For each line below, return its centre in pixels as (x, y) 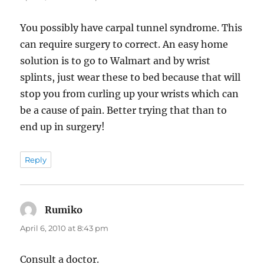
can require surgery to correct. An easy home (124, 44)
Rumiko (64, 210)
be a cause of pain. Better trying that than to (124, 110)
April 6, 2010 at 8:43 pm (65, 228)
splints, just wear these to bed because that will (131, 77)
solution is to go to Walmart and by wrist (115, 61)
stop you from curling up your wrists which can (130, 94)
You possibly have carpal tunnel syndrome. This (131, 28)
